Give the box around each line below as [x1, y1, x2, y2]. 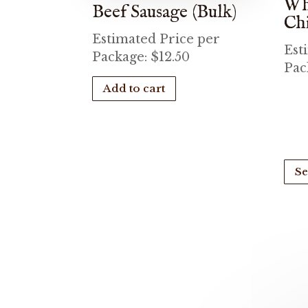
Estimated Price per [92, 31, 221, 47]
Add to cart [103, 82, 166, 96]
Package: [92, 49, 151, 65]
